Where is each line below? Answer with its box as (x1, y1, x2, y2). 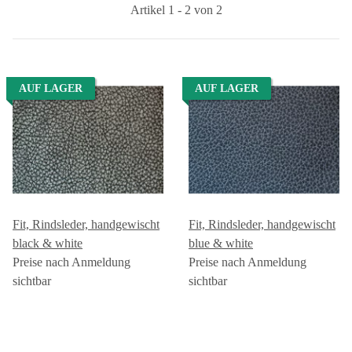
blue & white (189, 236, 253, 250)
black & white (13, 236, 82, 250)
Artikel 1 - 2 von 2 (130, 2, 222, 16)
